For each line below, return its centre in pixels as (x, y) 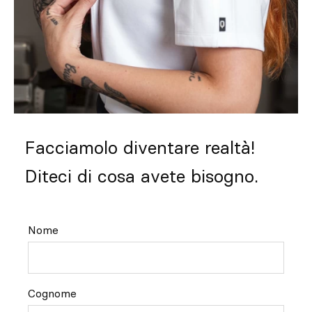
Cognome (52, 293)
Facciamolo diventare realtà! (140, 147)
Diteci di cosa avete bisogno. (141, 176)
